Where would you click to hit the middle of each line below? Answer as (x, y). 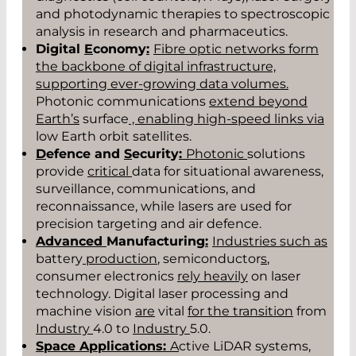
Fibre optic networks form (236, 49)
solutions (276, 154)
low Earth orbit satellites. (114, 137)
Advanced (71, 242)
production (122, 259)
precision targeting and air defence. (149, 224)
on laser (274, 277)
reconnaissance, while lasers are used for (164, 207)
